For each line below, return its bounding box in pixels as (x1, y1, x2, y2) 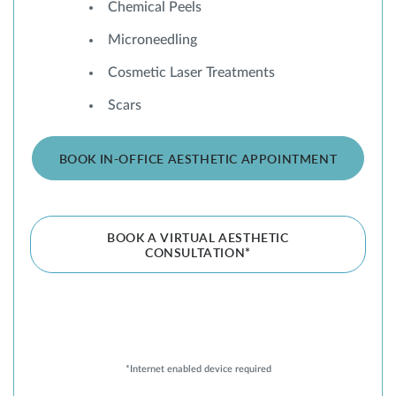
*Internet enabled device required (125, 364, 271, 375)
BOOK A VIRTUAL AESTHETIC (107, 232, 289, 246)
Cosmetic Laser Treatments (108, 65, 275, 80)
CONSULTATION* (145, 247, 251, 261)
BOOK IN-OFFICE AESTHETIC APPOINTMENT (58, 154, 338, 167)
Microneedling (108, 33, 197, 48)
